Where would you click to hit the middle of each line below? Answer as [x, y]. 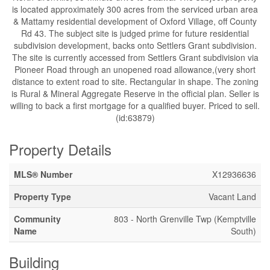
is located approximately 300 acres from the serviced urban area [135, 9]
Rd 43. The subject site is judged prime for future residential [135, 33]
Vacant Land [232, 196]
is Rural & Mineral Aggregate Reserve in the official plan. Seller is [135, 93]
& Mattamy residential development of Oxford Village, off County [135, 21]
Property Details [60, 149]
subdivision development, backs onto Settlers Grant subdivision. [135, 45]
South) [243, 231]
